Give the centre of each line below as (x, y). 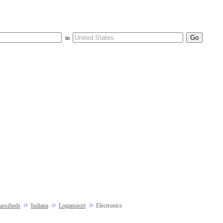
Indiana (40, 206)
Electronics (109, 206)
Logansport (72, 206)
